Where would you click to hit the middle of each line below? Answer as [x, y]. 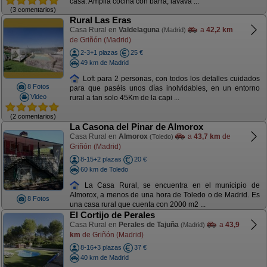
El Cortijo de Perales [112, 215]
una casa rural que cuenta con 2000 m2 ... [137, 205]
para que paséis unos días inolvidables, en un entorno [164, 89]
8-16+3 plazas [101, 247]
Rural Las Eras [100, 20]
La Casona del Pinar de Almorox [136, 127]
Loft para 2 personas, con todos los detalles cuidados [170, 78]
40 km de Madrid [104, 257]
